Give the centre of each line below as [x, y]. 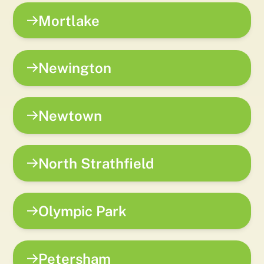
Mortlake [69, 20]
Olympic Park [83, 211]
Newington [75, 68]
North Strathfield [96, 163]
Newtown [70, 116]
